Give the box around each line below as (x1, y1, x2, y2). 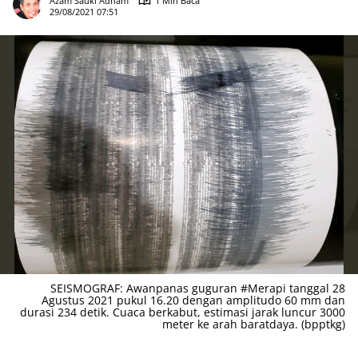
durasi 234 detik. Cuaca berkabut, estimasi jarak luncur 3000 (20, 304, 345, 320)
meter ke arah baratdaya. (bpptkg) (162, 316, 345, 332)
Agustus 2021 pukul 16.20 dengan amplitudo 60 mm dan (42, 292, 345, 308)
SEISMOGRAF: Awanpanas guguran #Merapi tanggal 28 (50, 280, 345, 296)
